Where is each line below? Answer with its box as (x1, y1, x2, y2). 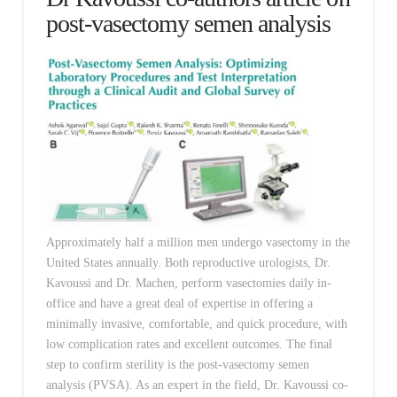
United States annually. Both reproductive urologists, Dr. (45, 255, 331, 269)
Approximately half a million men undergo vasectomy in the (45, 235, 350, 249)
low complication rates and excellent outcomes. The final (45, 337, 332, 351)
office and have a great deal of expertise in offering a (45, 296, 313, 310)
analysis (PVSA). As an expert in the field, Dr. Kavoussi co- (45, 378, 348, 392)
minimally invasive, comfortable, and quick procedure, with (45, 316, 347, 331)
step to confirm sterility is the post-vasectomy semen (45, 357, 309, 371)
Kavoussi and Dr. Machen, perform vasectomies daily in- (45, 276, 331, 290)
